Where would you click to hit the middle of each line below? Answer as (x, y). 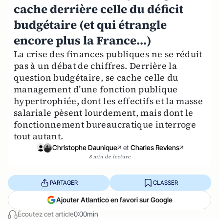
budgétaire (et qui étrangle (90, 25)
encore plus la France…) (83, 40)
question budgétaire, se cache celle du (96, 77)
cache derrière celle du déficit (99, 9)
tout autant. (39, 136)
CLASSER (165, 182)
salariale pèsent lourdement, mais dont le (104, 113)
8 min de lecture (109, 157)
